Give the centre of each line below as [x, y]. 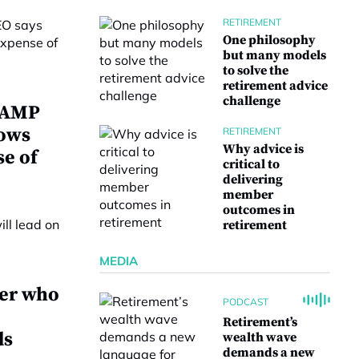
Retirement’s [260, 322]
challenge [252, 101]
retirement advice [275, 86]
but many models [274, 55]
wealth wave [260, 337]
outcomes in [259, 210]
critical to [251, 164]
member [248, 195]
